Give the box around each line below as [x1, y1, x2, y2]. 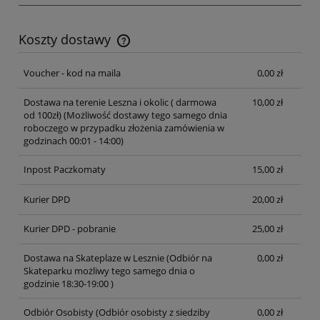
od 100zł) [23, 109, 61, 122]
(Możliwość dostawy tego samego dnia [61, 109, 227, 122]
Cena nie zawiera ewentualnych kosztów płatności [33, 41, 244, 54]
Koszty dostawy [19, 30, 114, 48]
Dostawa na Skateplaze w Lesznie [23, 251, 164, 265]
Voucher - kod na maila [23, 66, 121, 79]
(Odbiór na [164, 251, 212, 265]
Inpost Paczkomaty [23, 163, 106, 176]
